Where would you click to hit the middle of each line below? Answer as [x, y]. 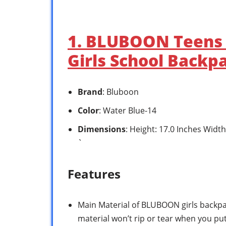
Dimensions [102, 129]
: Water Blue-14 [128, 110]
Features [94, 174]
